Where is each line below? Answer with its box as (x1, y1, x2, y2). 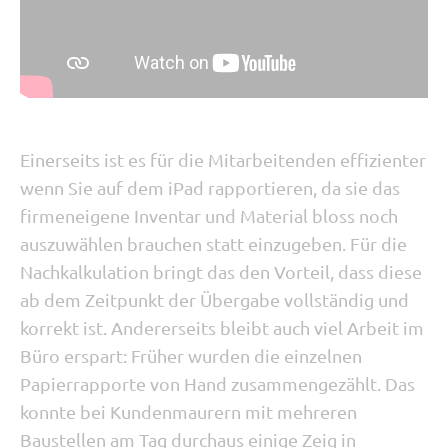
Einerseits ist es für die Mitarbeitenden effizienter (20, 149, 426, 170)
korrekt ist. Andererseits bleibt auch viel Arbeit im (20, 317, 424, 338)
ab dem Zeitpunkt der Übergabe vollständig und (20, 289, 409, 310)
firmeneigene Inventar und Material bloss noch (20, 205, 398, 226)
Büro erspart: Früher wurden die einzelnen (20, 345, 362, 366)
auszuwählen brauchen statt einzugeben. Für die (20, 233, 407, 254)
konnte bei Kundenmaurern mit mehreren (20, 401, 357, 422)
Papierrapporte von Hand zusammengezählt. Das (20, 373, 415, 394)
